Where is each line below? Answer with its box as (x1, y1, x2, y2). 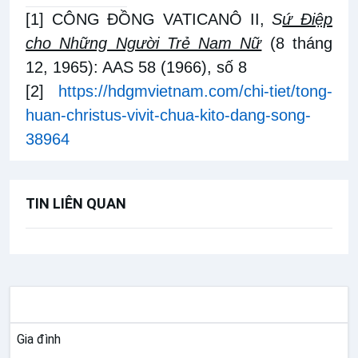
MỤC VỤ (152, 296, 206, 313)
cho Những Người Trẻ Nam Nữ (26, 34, 262, 53)
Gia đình (17, 332, 61, 348)
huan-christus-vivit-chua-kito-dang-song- (26, 106, 311, 125)
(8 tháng (269, 34, 333, 53)
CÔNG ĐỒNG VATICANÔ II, (44, 10, 272, 29)
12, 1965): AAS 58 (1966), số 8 (26, 58, 247, 77)
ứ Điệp (282, 10, 333, 29)
